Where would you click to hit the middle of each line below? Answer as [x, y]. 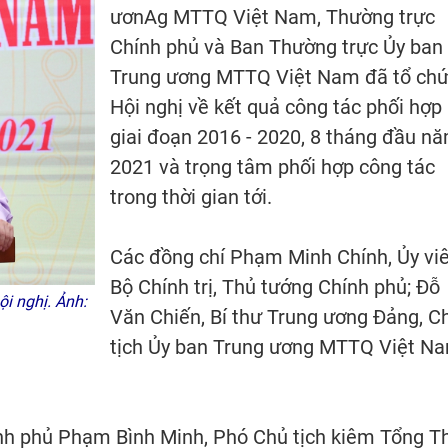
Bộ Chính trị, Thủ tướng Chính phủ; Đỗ [275, 287]
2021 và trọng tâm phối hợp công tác [272, 167]
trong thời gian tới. [191, 197]
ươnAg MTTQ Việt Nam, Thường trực [272, 17]
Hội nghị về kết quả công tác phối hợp [276, 107]
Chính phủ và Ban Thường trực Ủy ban [276, 47]
